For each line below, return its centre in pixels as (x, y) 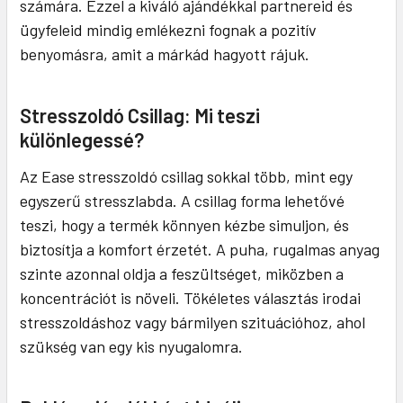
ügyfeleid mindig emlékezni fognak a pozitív (168, 30)
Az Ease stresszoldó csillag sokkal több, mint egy (186, 177)
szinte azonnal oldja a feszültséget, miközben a (182, 274)
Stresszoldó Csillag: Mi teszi (140, 116)
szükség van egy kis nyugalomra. (131, 347)
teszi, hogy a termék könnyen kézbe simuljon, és (184, 225)
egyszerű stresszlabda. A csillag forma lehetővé (182, 201)
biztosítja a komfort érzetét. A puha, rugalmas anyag (200, 250)
